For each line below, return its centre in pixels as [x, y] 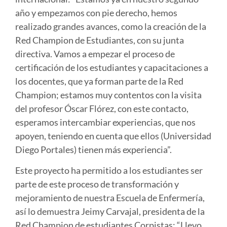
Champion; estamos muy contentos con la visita [108, 94]
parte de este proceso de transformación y [97, 184]
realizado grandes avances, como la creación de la [111, 26]
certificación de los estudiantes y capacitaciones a [112, 67]
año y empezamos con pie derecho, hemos [96, 12]
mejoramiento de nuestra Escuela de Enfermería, [110, 197]
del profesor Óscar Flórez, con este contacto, [102, 108]
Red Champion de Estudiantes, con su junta [100, 40]
